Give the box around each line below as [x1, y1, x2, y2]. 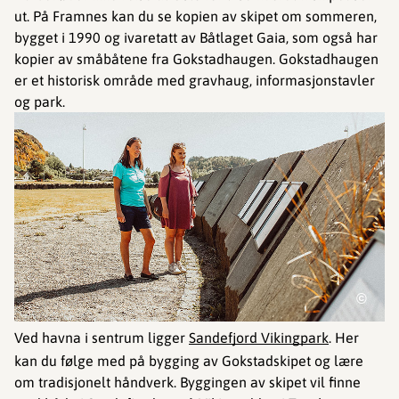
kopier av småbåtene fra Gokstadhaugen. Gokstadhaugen [14, 51, 379, 68]
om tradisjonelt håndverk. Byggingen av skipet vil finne [14, 373, 361, 390]
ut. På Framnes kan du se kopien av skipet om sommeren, [14, 8, 377, 25]
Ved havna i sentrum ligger [14, 329, 189, 346]
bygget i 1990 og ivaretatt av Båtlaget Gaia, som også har [14, 29, 378, 46]
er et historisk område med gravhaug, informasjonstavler [14, 72, 375, 89]
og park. [14, 94, 65, 110]
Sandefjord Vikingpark [189, 329, 329, 346]
